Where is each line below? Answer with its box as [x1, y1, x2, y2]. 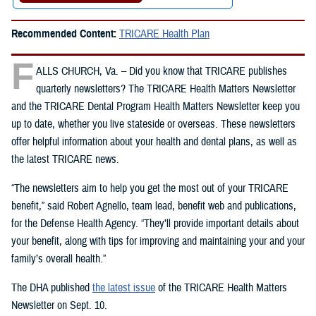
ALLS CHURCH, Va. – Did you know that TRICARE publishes [36, 64, 287, 79]
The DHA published [11, 281, 92, 296]
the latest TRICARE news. [11, 152, 119, 167]
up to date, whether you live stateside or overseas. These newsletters [11, 117, 296, 132]
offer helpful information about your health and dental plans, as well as [11, 135, 297, 150]
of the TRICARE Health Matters [155, 281, 287, 296]
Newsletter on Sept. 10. [11, 298, 107, 313]
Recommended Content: [11, 27, 119, 42]
